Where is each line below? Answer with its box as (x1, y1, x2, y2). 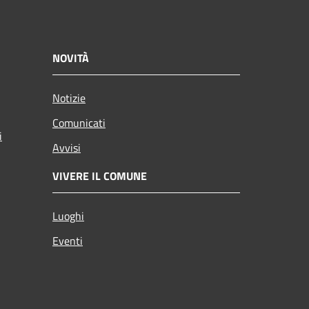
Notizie (52, 89, 86, 106)
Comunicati (52, 114, 106, 131)
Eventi (52, 232, 83, 249)
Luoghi (52, 207, 84, 224)
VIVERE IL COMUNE (52, 167, 147, 184)
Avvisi (52, 139, 81, 156)
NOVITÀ (52, 49, 89, 66)
